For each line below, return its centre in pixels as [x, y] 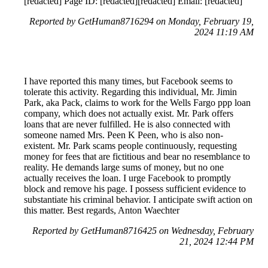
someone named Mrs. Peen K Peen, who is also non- [124, 135]
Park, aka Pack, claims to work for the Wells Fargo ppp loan [137, 102]
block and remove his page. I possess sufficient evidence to [135, 188]
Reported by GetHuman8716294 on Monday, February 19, [141, 21]
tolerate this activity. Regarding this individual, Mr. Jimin [130, 92]
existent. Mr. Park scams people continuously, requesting [130, 145]
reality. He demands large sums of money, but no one [124, 167]
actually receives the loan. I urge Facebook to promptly [127, 178]
